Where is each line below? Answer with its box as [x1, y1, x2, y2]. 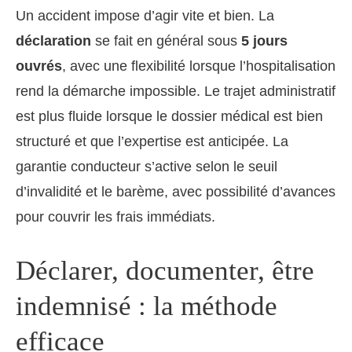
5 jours [241, 32, 288, 49]
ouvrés [16, 57, 62, 74]
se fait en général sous [91, 32, 241, 49]
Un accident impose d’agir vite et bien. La [16, 7, 274, 24]
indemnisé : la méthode [16, 290, 277, 321]
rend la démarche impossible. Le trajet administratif [16, 82, 335, 99]
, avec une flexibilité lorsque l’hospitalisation [62, 57, 335, 74]
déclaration [16, 32, 91, 49]
